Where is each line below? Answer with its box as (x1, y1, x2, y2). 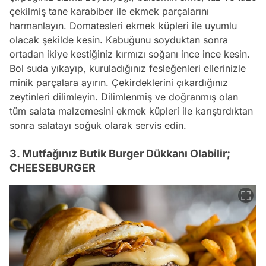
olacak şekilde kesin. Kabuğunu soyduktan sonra (9, 33, 228, 46)
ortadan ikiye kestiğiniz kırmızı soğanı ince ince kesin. (9, 47, 250, 60)
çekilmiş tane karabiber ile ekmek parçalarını (9, 5, 209, 17)
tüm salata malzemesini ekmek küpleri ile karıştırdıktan (9, 104, 253, 117)
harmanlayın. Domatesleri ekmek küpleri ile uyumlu (9, 19, 237, 31)
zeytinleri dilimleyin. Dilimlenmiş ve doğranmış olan (9, 90, 238, 103)
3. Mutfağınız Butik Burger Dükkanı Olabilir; (9, 147, 230, 160)
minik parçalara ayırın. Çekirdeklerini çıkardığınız (9, 76, 228, 88)
